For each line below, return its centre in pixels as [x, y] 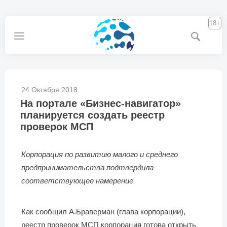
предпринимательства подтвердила [87, 167]
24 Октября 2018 [49, 90]
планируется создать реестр [92, 115]
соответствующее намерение [77, 181]
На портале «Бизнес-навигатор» [101, 103]
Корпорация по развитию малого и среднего [100, 154]
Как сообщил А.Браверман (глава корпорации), [103, 212]
